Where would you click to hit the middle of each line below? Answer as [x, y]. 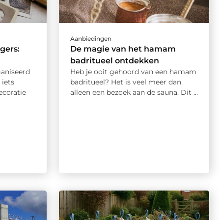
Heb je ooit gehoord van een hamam [133, 71]
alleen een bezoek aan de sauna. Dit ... [134, 92]
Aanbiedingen [91, 38]
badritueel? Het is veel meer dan [125, 82]
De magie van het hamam [123, 49]
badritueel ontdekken [114, 60]
